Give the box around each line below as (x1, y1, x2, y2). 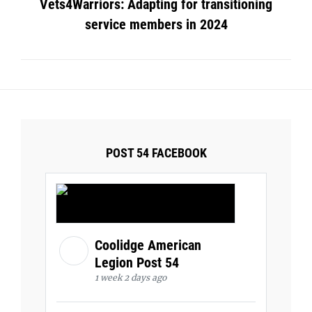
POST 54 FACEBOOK (105, 145, 207, 160)
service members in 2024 (84, 15, 228, 33)
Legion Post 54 (95, 253, 182, 271)
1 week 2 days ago (95, 272, 166, 283)
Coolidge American (95, 236, 201, 253)
